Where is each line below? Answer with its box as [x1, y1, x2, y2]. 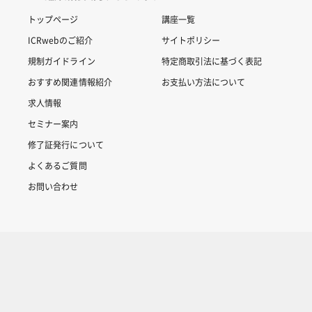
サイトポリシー [161, 34, 220, 47]
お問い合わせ [27, 180, 79, 193]
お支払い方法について [161, 76, 245, 88]
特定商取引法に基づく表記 [161, 55, 262, 68]
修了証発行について [27, 139, 104, 151]
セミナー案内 [27, 118, 79, 130]
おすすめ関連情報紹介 [27, 76, 113, 88]
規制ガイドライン [27, 55, 95, 68]
